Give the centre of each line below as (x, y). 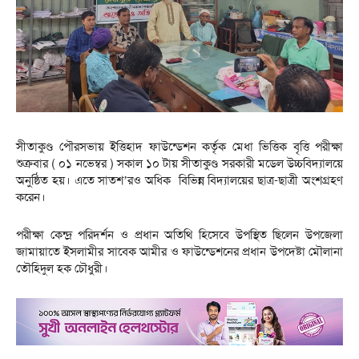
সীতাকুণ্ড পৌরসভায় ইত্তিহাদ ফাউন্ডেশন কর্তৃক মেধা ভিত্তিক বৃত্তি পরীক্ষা (179, 147)
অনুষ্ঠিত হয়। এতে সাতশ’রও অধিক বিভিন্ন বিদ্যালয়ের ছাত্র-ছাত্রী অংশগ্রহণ (179, 181)
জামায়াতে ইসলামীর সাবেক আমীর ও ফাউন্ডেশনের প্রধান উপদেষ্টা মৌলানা (179, 252)
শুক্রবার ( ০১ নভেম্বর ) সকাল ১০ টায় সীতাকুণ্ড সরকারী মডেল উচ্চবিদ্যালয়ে (179, 164)
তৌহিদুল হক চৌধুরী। (62, 269)
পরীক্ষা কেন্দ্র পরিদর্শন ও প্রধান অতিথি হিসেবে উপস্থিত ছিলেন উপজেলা (179, 235)
